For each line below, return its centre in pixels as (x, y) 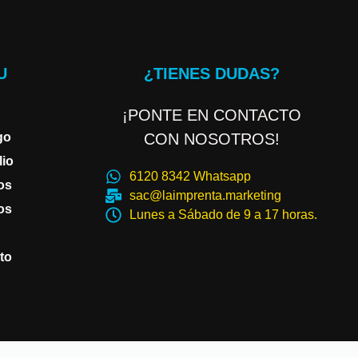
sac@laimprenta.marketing (205, 195)
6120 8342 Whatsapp (190, 176)
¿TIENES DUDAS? (211, 73)
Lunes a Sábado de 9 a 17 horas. (223, 214)
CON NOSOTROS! (211, 139)
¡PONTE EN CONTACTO (211, 115)
